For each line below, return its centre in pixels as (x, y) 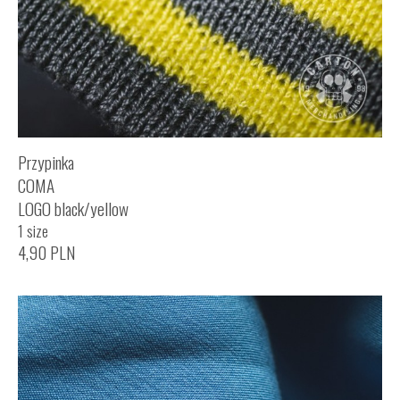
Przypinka (46, 162)
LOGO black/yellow (73, 208)
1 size (33, 230)
